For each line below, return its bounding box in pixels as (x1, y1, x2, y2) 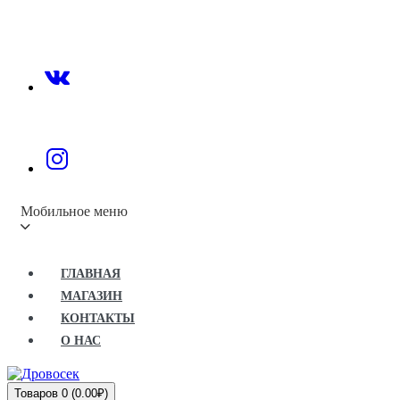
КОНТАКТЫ (61, 311, 135, 325)
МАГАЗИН (61, 288, 122, 303)
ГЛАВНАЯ (61, 266, 121, 280)
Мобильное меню (21, 203, 128, 219)
